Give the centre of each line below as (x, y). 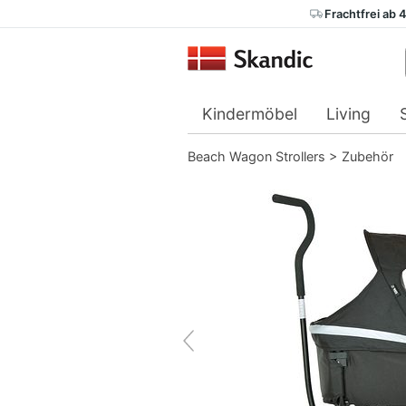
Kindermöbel (250, 114)
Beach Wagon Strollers (256, 156)
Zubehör (367, 156)
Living (348, 114)
